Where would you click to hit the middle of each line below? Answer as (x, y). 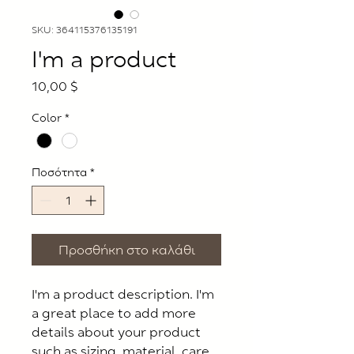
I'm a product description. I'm (123, 294)
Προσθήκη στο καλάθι (126, 250)
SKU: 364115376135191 (85, 30)
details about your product (116, 332)
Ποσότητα (59, 172)
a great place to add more (114, 313)
